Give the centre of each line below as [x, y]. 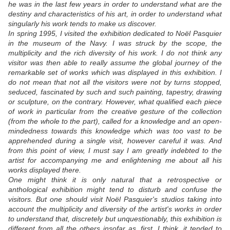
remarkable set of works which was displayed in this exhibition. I [115, 73]
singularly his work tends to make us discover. [82, 24]
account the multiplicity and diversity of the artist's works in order [115, 209]
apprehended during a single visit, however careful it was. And [115, 141]
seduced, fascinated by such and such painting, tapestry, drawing [115, 92]
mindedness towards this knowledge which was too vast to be [115, 131]
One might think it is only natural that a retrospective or [115, 180]
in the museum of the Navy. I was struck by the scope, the [115, 43]
